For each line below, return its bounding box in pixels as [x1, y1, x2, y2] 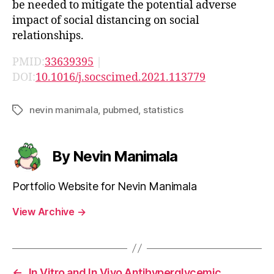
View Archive [12, 205, 77, 218]
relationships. [12, 28, 84, 43]
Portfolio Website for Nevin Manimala [12, 179, 197, 193]
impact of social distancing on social [12, 13, 199, 28]
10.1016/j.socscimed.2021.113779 [35, 70, 206, 84]
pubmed [102, 103, 139, 116]
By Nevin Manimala [52, 147, 178, 165]
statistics [143, 103, 183, 116]
